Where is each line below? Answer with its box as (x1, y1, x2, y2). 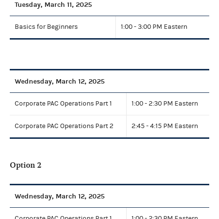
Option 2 (10, 160, 42, 170)
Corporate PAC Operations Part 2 (15, 122, 113, 130)
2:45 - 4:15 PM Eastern (131, 122, 198, 130)
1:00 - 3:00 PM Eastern (121, 22, 187, 31)
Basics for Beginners (15, 22, 78, 31)
